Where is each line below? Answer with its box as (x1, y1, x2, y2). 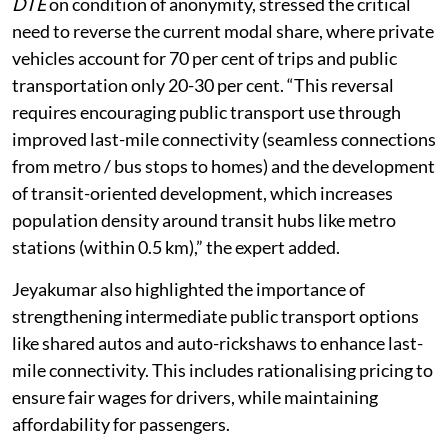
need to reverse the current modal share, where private (12, 59, 434, 82)
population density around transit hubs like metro (12, 248, 396, 271)
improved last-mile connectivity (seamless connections (12, 167, 436, 190)
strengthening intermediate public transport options (12, 344, 419, 367)
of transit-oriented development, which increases (12, 221, 393, 244)
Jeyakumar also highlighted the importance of (12, 317, 365, 340)
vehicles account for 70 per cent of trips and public (12, 86, 397, 109)
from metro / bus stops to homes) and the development (12, 194, 435, 217)
